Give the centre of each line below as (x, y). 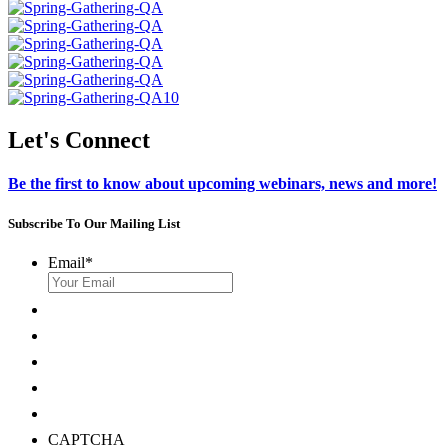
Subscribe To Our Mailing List (94, 223)
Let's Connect (79, 140)
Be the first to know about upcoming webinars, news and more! (222, 184)
